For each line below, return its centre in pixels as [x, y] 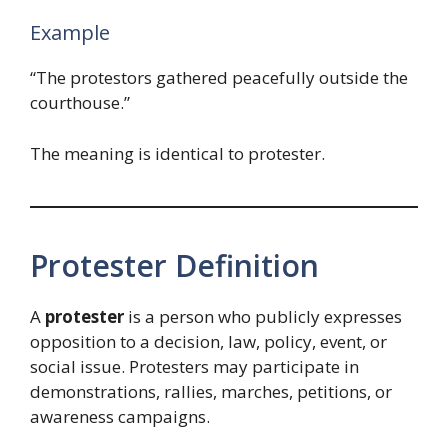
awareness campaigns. [120, 416]
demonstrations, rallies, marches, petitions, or [211, 391]
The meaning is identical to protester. [177, 153]
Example [70, 33]
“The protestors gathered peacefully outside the [219, 78]
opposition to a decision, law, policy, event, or [208, 341]
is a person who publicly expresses [263, 316]
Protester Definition [174, 265]
